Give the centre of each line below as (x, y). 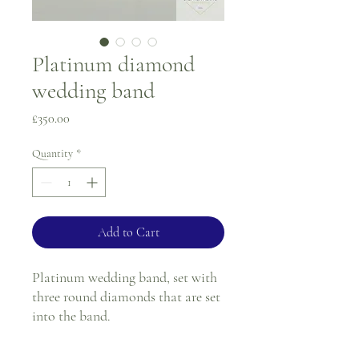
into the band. (71, 316)
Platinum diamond (113, 64)
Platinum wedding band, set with (125, 277)
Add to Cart (128, 232)
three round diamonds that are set (126, 296)
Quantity (52, 153)
